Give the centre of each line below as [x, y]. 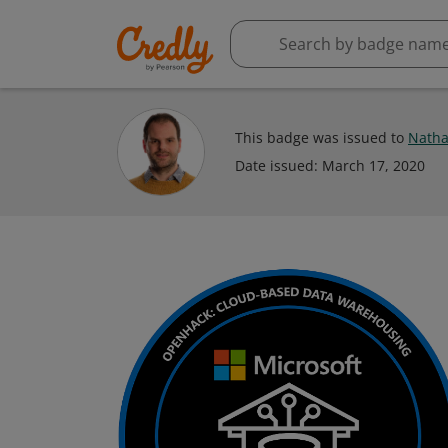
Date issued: [278, 165]
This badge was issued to [321, 137]
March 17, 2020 [373, 165]
